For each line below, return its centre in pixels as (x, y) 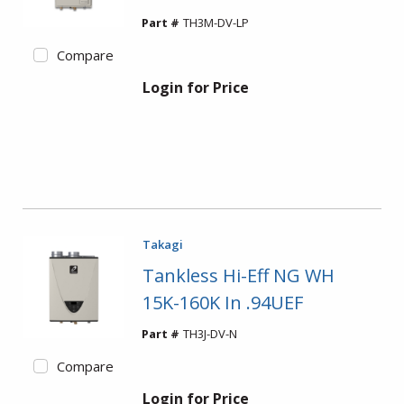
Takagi (162, 244)
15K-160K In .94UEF (222, 303)
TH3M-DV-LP (216, 23)
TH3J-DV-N (210, 334)
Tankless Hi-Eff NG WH (238, 275)
